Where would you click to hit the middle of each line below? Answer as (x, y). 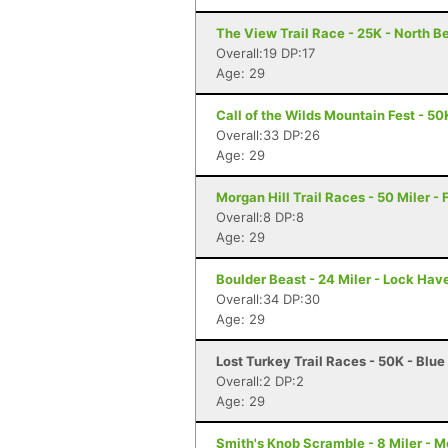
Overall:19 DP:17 (265, 53)
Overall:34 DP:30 (268, 299)
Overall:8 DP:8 (260, 217)
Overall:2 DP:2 (260, 381)
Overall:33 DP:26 (268, 135)
